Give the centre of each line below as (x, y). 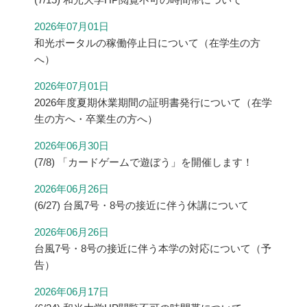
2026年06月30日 (72, 146)
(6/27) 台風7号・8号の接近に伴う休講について (142, 206)
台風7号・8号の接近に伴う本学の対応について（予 (153, 249)
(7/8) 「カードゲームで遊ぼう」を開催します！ (144, 162)
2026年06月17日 (72, 292)
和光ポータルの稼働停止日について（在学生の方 (147, 43)
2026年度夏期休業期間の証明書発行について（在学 (153, 103)
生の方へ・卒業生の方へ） (96, 119)
